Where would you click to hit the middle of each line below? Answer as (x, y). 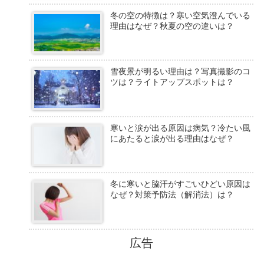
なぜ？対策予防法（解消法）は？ (172, 195)
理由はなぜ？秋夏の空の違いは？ (172, 26)
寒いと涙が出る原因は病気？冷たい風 (181, 128)
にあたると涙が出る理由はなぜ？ (172, 138)
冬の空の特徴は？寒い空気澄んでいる (181, 15)
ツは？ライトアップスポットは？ (172, 82)
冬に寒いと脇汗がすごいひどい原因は (181, 184)
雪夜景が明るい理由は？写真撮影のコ (181, 72)
